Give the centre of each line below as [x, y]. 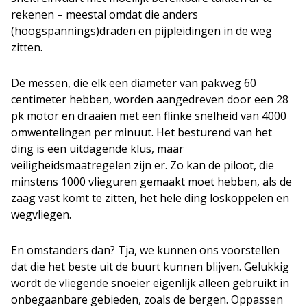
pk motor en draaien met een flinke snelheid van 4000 [149, 116]
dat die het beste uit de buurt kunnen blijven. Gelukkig [150, 267]
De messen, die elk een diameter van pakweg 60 [134, 83]
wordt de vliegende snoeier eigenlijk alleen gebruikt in [150, 283]
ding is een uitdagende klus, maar [97, 149]
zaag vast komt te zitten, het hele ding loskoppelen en [150, 198]
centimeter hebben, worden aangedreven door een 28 [150, 99]
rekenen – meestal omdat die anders [105, 14]
